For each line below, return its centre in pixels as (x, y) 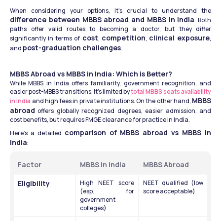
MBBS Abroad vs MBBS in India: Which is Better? (91, 74)
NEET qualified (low (173, 183)
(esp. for (107, 191)
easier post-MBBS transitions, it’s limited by (70, 92)
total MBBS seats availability (171, 92)
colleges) (93, 208)
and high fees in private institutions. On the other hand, (111, 101)
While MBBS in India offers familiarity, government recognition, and (110, 83)
